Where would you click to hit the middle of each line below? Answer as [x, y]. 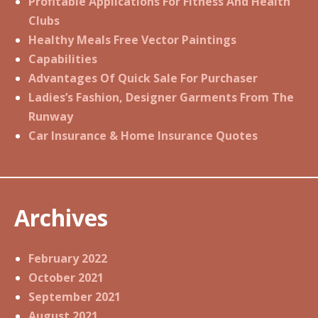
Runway [51, 117]
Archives [61, 217]
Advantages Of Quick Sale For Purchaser [143, 78]
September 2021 [75, 297]
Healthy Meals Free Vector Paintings [132, 40]
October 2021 [66, 278]
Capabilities [63, 59]
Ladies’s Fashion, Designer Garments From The [161, 98]
